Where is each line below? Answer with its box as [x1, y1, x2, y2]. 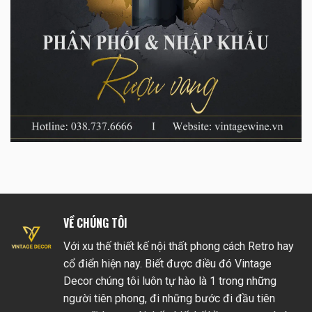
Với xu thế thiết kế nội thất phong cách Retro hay [63, 240, 294, 253]
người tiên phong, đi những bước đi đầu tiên [63, 292, 275, 306]
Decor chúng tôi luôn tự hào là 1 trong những [63, 274, 276, 288]
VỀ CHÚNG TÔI [63, 214, 127, 232]
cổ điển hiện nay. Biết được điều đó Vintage [63, 257, 272, 271]
